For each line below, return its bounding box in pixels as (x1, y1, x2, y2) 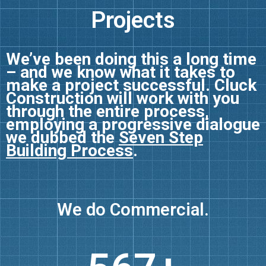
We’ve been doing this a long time (6, 49, 256, 69)
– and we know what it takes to (6, 62, 235, 82)
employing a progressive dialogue (6, 114, 260, 134)
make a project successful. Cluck (6, 75, 256, 95)
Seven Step (119, 127, 203, 147)
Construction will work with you (6, 88, 239, 108)
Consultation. (107, 202, 213, 223)
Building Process (6, 140, 133, 160)
